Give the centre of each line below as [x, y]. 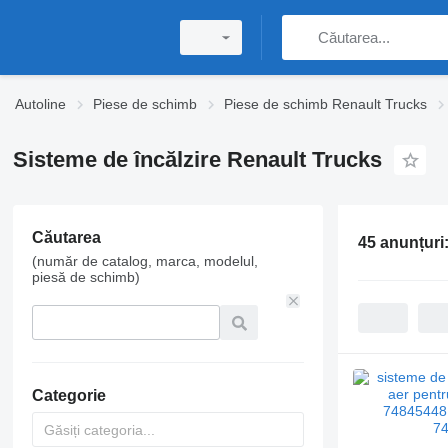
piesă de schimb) [85, 277]
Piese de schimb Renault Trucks [325, 104]
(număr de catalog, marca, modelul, [144, 261]
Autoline [40, 104]
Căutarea [66, 237]
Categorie [68, 395]
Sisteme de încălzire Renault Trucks [197, 159]
